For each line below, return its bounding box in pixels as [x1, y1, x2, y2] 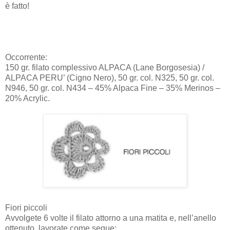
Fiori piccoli [5, 203, 47, 212]
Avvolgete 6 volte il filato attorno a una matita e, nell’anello [5, 213, 216, 222]
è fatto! [5, 1, 29, 10]
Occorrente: [5, 52, 47, 62]
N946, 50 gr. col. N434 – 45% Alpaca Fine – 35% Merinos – [5, 83, 220, 92]
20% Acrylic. [5, 93, 50, 103]
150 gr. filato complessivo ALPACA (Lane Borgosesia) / [5, 63, 204, 72]
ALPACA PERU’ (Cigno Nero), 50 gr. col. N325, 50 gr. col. [5, 73, 214, 82]
